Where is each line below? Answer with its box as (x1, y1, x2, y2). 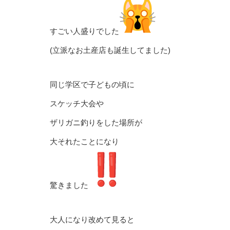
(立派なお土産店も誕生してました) (50, 46, 170, 54)
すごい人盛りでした (50, 27, 119, 35)
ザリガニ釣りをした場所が (50, 118, 142, 127)
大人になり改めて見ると (50, 215, 135, 224)
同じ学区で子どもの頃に (50, 80, 135, 89)
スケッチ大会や (50, 99, 104, 108)
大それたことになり (50, 137, 119, 146)
